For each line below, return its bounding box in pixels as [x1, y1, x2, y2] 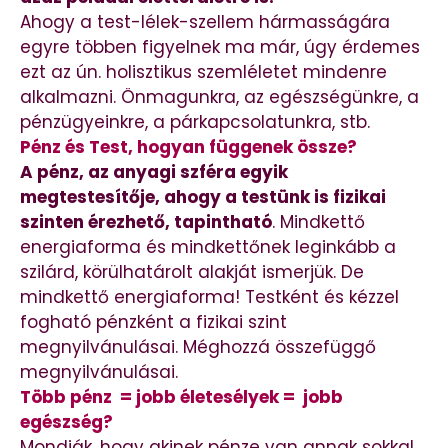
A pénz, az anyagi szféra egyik [20, 159, 288, 184]
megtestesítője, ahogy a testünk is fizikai [20, 184, 386, 209]
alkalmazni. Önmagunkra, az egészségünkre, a [20, 84, 419, 109]
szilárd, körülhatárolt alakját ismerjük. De [20, 259, 364, 284]
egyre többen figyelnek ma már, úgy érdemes [20, 34, 420, 59]
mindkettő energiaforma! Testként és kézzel [20, 284, 399, 309]
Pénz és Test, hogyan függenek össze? [20, 134, 357, 159]
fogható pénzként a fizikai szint [20, 309, 287, 334]
